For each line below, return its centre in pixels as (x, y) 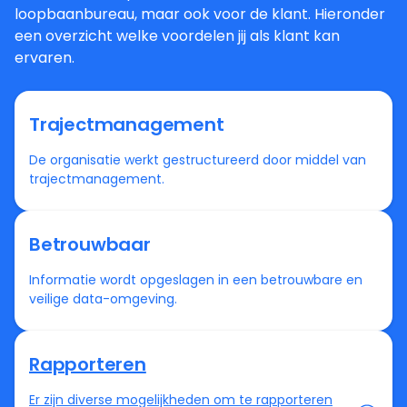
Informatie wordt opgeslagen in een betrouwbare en (196, 280)
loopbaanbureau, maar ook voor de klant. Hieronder (200, 15)
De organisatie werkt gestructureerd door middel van (198, 160)
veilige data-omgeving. (103, 299)
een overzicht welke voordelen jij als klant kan (177, 36)
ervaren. (45, 58)
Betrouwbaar (90, 245)
